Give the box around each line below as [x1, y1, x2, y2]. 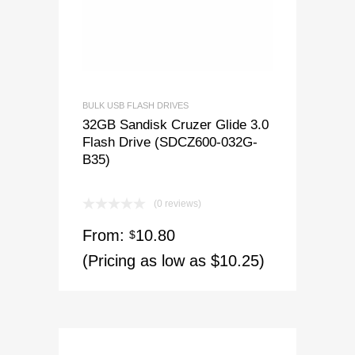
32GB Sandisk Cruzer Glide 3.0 [82, 116, 269, 132]
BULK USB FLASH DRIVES [82, 100, 189, 110]
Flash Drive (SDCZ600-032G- [82, 134, 258, 149]
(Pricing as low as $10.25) [82, 251, 265, 269]
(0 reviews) [154, 197, 201, 209]
